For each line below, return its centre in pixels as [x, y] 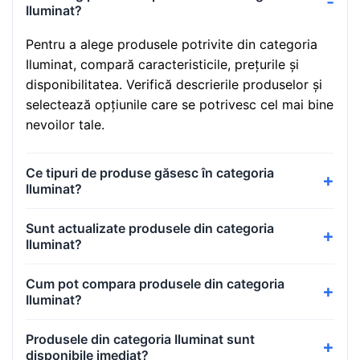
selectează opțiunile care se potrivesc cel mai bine [180, 104]
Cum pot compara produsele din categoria [155, 283]
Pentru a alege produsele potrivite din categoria [172, 44]
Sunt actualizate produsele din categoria [150, 228]
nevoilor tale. [65, 124]
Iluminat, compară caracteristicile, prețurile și [162, 64]
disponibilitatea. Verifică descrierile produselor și [174, 84]
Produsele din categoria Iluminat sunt [140, 339]
